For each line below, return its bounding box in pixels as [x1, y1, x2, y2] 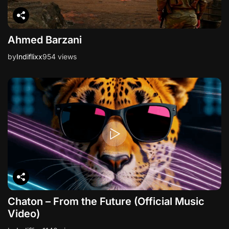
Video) [8, 208, 40, 220]
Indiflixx [16, 52, 42, 61]
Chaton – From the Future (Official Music [8, 195, 204, 208]
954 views [42, 52, 77, 61]
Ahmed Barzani [8, 34, 82, 47]
